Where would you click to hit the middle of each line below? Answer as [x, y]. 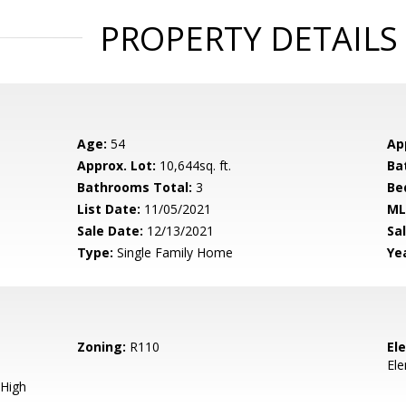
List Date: [109, 209]
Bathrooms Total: [135, 187]
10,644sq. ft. [194, 165]
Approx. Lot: [117, 165]
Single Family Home [174, 252]
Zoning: [102, 347]
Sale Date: [111, 231]
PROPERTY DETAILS [248, 39]
